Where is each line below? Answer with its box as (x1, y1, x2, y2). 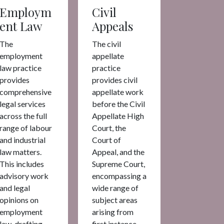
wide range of (92, 182, 138, 192)
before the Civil (92, 98, 145, 108)
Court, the (92, 122, 126, 132)
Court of (92, 134, 121, 144)
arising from (92, 206, 133, 216)
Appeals (92, 17, 136, 34)
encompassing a (92, 170, 146, 180)
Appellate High (92, 110, 144, 120)
